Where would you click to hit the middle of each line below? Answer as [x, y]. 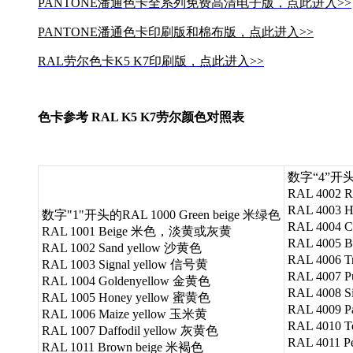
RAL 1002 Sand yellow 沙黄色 [122, 247]
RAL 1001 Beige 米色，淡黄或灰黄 [137, 231]
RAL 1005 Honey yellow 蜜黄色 [126, 297]
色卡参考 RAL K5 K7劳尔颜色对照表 [141, 117]
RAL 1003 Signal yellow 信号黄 [125, 264]
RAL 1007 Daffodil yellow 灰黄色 [130, 330]
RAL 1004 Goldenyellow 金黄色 [126, 281]
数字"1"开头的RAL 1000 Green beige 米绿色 [161, 214]
